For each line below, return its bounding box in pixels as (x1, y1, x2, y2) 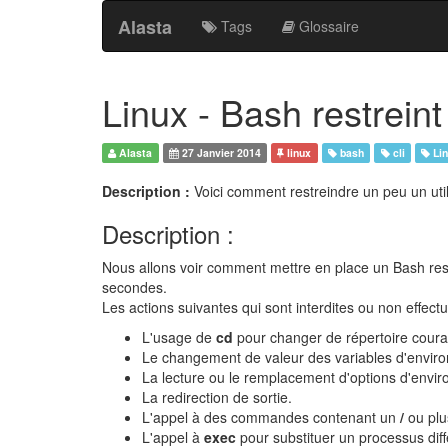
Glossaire (295, 16, 359, 36)
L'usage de (142, 327, 216, 347)
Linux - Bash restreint (102, 86, 442, 137)
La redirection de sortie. (142, 387, 292, 407)
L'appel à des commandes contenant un (142, 407, 400, 427)
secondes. (102, 277, 167, 297)
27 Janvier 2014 (178, 145, 261, 160)
